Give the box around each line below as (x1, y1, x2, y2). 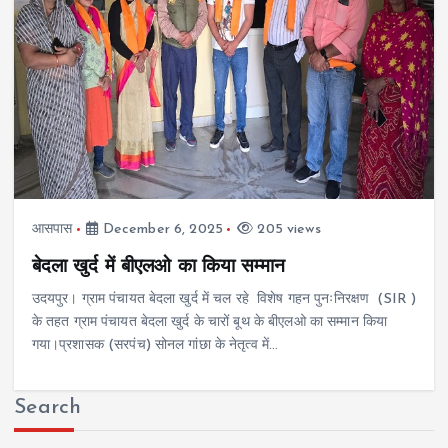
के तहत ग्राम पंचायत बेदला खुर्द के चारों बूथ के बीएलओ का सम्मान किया (31, 315, 388, 330)
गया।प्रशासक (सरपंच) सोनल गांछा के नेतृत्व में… (31, 338, 279, 353)
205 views (253, 221, 321, 237)
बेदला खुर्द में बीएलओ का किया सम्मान (31, 257, 285, 277)
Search (14, 397, 82, 419)
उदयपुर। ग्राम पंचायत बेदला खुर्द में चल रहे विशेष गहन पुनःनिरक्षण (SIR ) (31, 292, 417, 307)
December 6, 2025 (98, 221, 223, 237)
